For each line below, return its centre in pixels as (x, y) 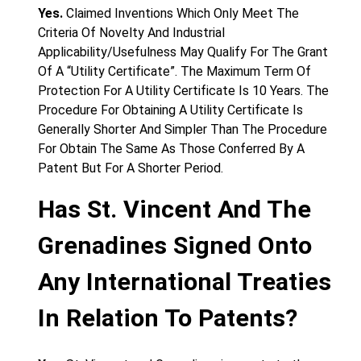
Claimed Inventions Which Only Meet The (181, 13)
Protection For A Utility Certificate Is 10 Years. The (183, 91)
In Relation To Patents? (168, 318)
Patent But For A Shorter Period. (131, 168)
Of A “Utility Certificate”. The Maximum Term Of (174, 71)
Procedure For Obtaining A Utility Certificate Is (170, 110)
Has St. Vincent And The (174, 209)
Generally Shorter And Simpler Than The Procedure (183, 129)
